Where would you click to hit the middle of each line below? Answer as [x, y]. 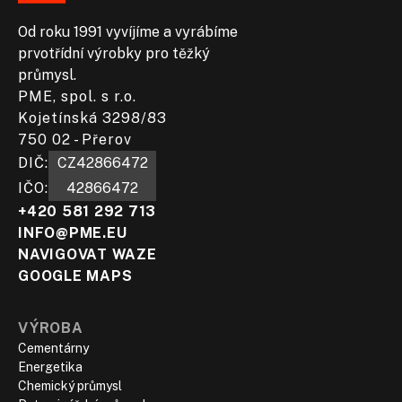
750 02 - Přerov [75, 139]
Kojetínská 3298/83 [92, 118]
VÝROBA [51, 328]
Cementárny [53, 348]
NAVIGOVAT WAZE [87, 254]
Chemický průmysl [70, 385]
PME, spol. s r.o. [77, 96]
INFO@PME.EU [73, 232]
